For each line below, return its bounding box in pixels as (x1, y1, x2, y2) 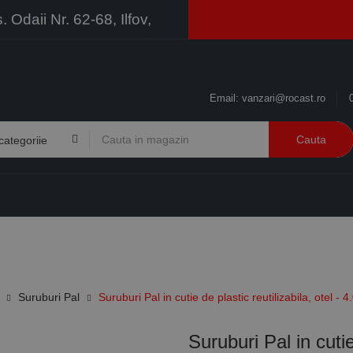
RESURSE (145, 235, 184, 244)
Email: (210, 92, 242, 104)
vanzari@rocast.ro (242, 92, 325, 104)
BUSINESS (244, 235, 285, 244)
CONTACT (71, 235, 108, 244)
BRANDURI (6, 235, 47, 244)
